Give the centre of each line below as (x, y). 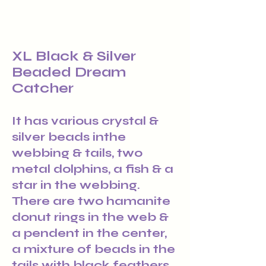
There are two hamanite (91, 201)
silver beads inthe (69, 137)
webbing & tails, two (77, 153)
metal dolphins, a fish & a (93, 169)
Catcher (43, 88)
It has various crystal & (85, 121)
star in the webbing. (76, 185)
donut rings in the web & (90, 217)
